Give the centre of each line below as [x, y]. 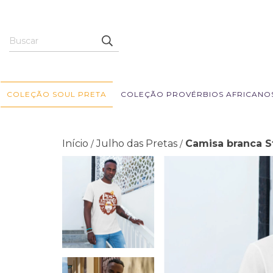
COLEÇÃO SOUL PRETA [56, 94]
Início [75, 144]
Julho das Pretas [137, 144]
